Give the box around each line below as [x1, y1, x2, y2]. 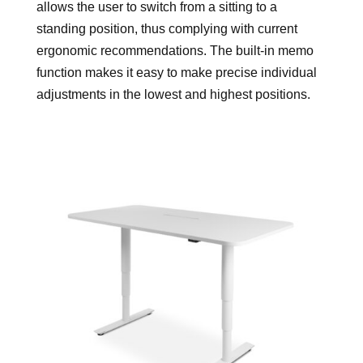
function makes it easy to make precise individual [36, 66, 317, 79]
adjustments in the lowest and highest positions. [36, 88, 310, 101]
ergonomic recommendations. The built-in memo [36, 44, 314, 58]
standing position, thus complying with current [36, 22, 297, 36]
